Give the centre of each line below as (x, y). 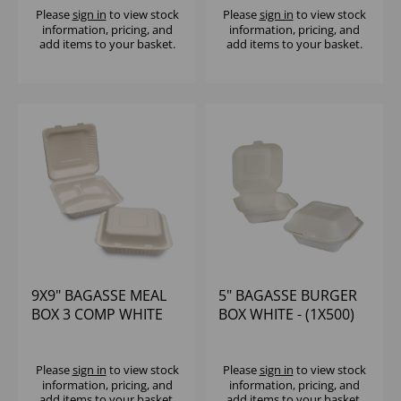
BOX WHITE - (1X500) (286, 315)
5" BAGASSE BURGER (288, 296)
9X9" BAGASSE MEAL (99, 296)
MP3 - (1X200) (77, 333)
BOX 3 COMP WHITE (97, 315)
